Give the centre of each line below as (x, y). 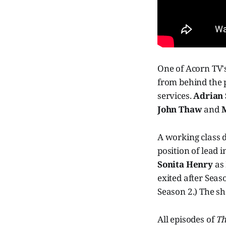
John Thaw (180, 109)
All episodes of (187, 219)
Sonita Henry (185, 164)
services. (176, 95)
